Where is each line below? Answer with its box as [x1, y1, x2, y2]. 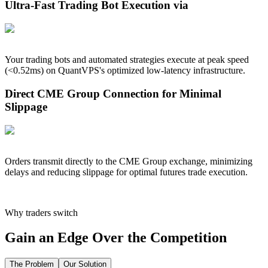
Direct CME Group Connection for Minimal [5, 87, 221, 100]
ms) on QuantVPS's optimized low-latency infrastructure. [30, 65, 245, 76]
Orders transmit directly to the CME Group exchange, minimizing [5, 156, 252, 166]
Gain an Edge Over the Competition [5, 230, 227, 246]
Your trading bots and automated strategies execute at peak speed [5, 54, 249, 65]
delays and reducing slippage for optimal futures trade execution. [5, 166, 248, 177]
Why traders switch [5, 207, 78, 218]
